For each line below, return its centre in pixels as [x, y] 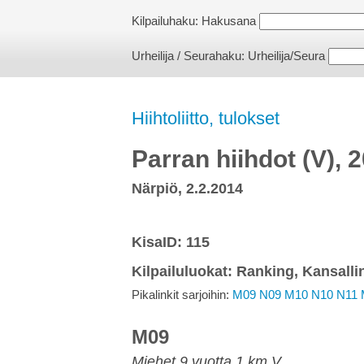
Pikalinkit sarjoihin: [182, 295]
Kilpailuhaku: [167, 21]
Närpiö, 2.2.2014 [187, 188]
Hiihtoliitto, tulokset [206, 118]
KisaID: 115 [171, 242]
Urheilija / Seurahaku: [190, 56]
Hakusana [229, 21]
